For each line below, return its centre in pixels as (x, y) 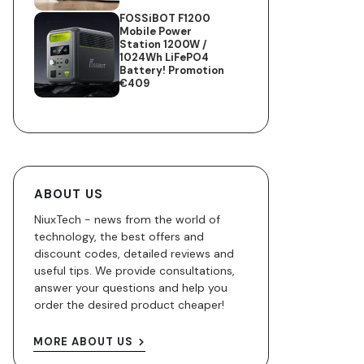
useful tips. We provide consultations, (134, 270)
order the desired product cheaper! (129, 304)
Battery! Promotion (172, 70)
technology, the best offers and (119, 236)
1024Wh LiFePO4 (165, 57)
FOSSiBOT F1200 (165, 18)
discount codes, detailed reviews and (134, 253)
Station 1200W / (164, 44)
